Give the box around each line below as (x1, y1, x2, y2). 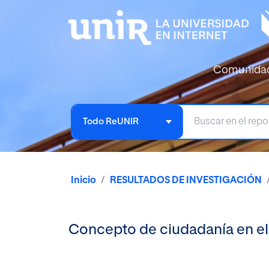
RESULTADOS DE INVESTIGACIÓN (110, 175, 262, 186)
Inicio (71, 175, 96, 186)
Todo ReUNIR (83, 116, 139, 126)
